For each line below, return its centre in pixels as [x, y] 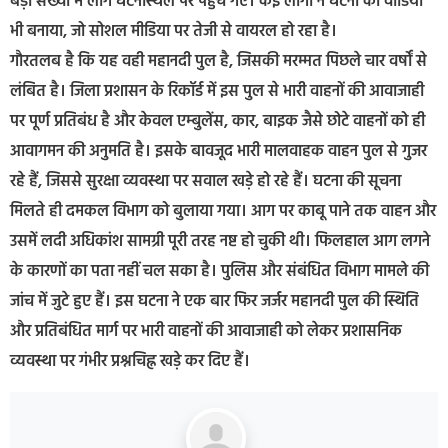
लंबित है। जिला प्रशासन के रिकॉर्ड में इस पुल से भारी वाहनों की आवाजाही [217, 92]
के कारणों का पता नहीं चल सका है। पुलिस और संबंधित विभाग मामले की [219, 272]
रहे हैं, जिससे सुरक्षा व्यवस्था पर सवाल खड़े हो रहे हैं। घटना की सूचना [205, 182]
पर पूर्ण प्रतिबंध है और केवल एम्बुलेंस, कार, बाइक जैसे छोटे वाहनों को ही [217, 122]
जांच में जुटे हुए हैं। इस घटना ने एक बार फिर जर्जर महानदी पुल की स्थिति [214, 302]
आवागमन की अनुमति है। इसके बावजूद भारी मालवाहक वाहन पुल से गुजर [218, 152]
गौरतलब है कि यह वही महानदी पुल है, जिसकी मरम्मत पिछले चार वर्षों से [218, 62]
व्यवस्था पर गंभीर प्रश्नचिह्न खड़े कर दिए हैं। [130, 362]
